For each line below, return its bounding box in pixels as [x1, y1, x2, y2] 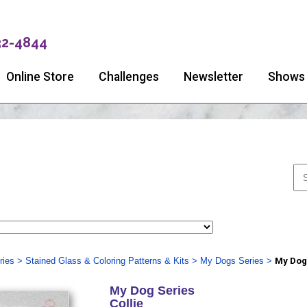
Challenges [99, 70, 159, 84]
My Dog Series [109, 284, 195, 297]
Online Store [6, 70, 74, 84]
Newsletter [184, 70, 243, 84]
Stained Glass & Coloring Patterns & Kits [25, 256, 189, 266]
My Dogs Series [199, 256, 264, 266]
